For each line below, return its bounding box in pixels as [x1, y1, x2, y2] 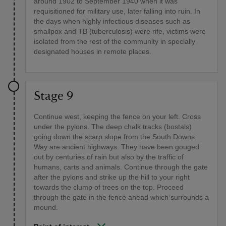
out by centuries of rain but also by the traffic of [34, 152, 184, 161]
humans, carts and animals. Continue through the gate [34, 162, 208, 171]
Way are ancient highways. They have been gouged [34, 142, 199, 151]
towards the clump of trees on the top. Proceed [34, 183, 184, 191]
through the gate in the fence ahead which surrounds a [34, 193, 209, 201]
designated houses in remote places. [34, 47, 151, 55]
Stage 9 [34, 90, 73, 102]
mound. [34, 203, 58, 211]
